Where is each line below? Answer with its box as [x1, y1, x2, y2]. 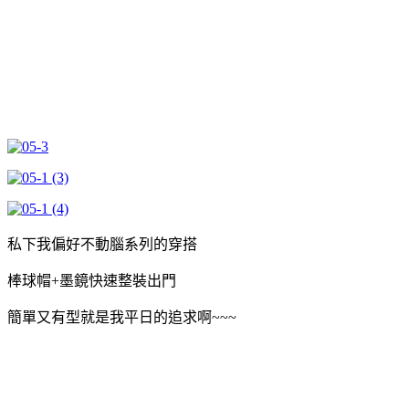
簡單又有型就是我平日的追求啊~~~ [7, 309, 236, 325]
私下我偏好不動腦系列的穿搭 [7, 236, 197, 252]
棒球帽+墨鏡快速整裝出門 [7, 272, 176, 288]
